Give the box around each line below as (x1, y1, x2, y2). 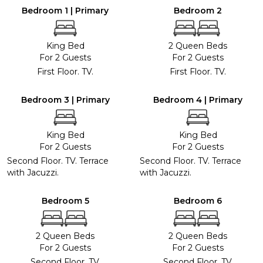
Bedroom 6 (174, 195, 222, 206)
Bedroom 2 (174, 5, 222, 16)
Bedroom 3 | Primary (21, 94, 110, 105)
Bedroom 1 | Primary (22, 5, 109, 16)
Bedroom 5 (41, 195, 89, 206)
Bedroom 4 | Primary (153, 94, 242, 105)
